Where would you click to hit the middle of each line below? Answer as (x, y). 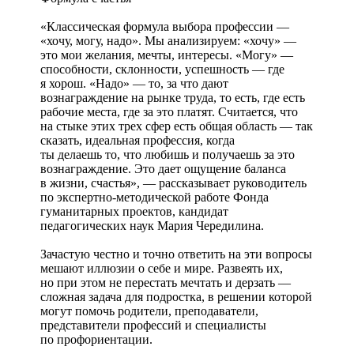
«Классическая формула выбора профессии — (165, 26)
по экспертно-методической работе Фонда (154, 197)
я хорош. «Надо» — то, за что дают (134, 83)
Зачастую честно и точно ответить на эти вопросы (176, 254)
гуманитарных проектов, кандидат (134, 211)
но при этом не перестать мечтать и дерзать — (166, 282)
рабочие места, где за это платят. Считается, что (169, 111)
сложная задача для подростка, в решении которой (176, 296)
